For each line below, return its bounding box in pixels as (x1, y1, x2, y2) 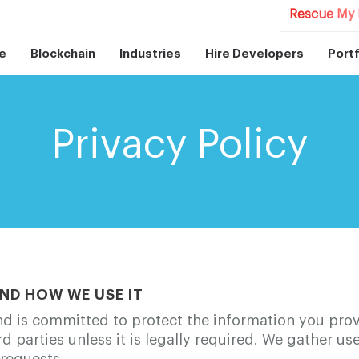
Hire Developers (205, 48, 305, 60)
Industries (119, 48, 182, 60)
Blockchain (30, 48, 96, 60)
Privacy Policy (51, 125, 308, 165)
